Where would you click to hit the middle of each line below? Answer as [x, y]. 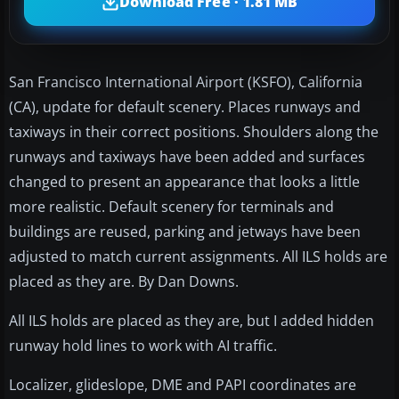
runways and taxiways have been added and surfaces [187, 156]
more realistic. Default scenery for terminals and [171, 206]
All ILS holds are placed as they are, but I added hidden [191, 320]
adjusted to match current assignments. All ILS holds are [198, 256]
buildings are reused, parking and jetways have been [185, 231]
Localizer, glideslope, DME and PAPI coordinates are [183, 384]
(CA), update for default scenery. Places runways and [185, 106]
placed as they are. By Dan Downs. [124, 281]
